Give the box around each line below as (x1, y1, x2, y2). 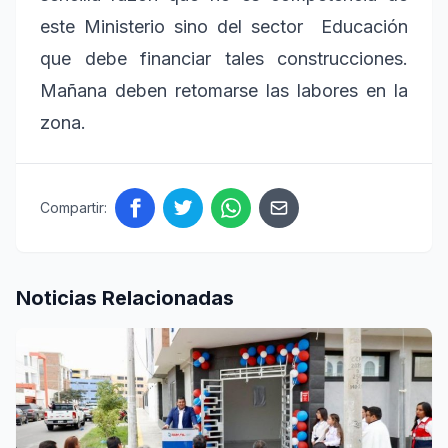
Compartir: (40, 198, 107, 216)
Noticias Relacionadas (16, 285, 234, 310)
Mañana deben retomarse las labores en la (40, 79, 408, 101)
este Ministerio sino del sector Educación (40, 15, 408, 37)
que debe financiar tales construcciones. (40, 47, 408, 69)
